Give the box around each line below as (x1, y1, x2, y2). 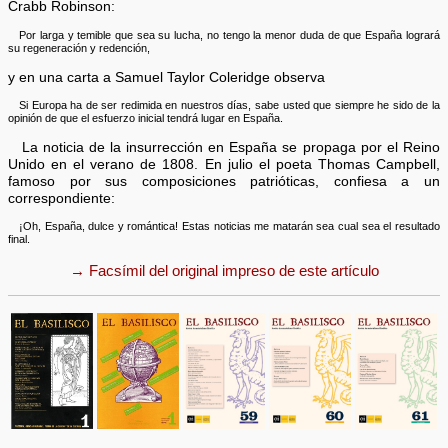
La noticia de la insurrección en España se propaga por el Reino (21, 139, 440, 155)
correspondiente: (8, 190, 116, 206)
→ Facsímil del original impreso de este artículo (69, 262, 379, 280)
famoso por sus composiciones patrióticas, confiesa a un (8, 173, 440, 189)
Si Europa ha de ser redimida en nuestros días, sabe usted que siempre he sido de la (19, 99, 440, 112)
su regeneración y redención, (8, 42, 151, 55)
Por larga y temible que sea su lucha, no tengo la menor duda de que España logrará (19, 29, 440, 42)
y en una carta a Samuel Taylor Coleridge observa (8, 69, 326, 85)
